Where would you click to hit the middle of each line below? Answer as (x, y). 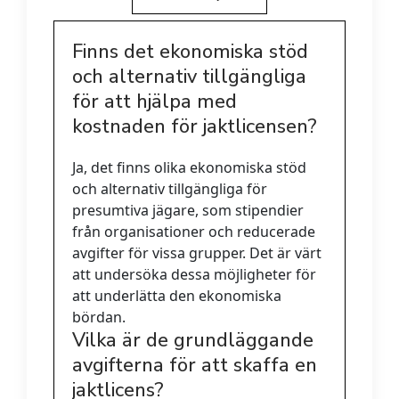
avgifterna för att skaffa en (195, 366)
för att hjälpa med (155, 102)
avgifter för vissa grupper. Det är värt (197, 253)
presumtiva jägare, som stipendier (188, 211)
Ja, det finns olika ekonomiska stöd (189, 168)
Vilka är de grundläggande (193, 341)
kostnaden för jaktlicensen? (195, 127)
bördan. (99, 318)
